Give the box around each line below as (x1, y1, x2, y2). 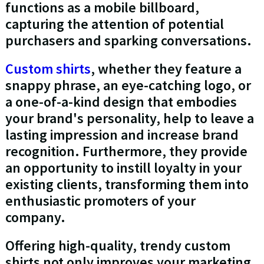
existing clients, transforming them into (5, 175, 249, 194)
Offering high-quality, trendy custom (5, 236, 230, 255)
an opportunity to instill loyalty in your (5, 159, 242, 177)
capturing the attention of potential (5, 15, 224, 34)
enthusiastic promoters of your (5, 192, 196, 210)
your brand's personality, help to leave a (5, 109, 254, 128)
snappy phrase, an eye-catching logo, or (5, 76, 251, 95)
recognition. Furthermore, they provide (5, 142, 247, 161)
